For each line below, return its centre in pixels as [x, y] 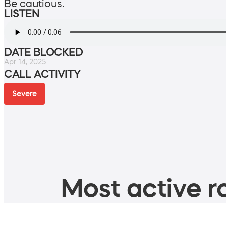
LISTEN [22, 13]
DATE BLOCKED [43, 52]
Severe [24, 94]
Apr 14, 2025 [25, 61]
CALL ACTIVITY [42, 74]
